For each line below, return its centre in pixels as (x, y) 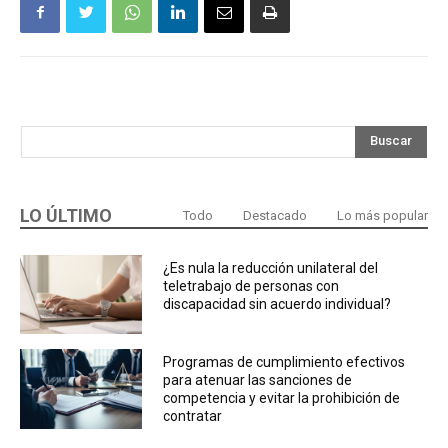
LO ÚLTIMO (66, 215)
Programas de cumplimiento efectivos (283, 362)
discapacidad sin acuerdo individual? (276, 303)
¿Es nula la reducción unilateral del (270, 267)
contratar (192, 416)
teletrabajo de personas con (250, 285)
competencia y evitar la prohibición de (281, 398)
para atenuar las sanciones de (257, 380)
